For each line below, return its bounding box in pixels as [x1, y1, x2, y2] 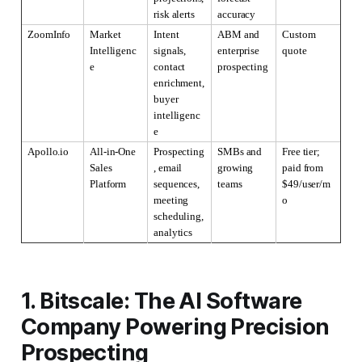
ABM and [217, 28, 260, 41]
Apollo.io [27, 145, 69, 158]
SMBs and [217, 145, 262, 158]
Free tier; [282, 145, 320, 158]
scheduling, [154, 210, 204, 223]
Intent [154, 28, 179, 41]
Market [90, 28, 121, 41]
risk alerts [154, 8, 195, 21]
